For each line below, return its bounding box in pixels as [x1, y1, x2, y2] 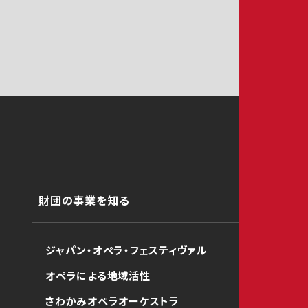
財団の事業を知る [38, 192, 130, 208]
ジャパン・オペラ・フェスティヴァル [45, 243, 207, 257]
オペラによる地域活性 [45, 268, 151, 283]
